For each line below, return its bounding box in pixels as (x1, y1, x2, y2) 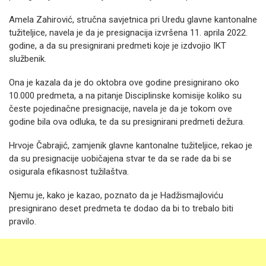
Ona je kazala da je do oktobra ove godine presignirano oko (9, 77, 239, 88)
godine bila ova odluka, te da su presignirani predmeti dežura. (9, 116, 245, 127)
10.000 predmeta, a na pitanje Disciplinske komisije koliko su (9, 90, 242, 101)
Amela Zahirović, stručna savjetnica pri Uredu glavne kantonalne (9, 14, 257, 25)
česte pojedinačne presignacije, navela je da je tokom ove (9, 103, 232, 114)
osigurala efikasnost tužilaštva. (9, 166, 129, 177)
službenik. (9, 53, 46, 64)
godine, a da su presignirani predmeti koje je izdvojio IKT (9, 40, 226, 51)
